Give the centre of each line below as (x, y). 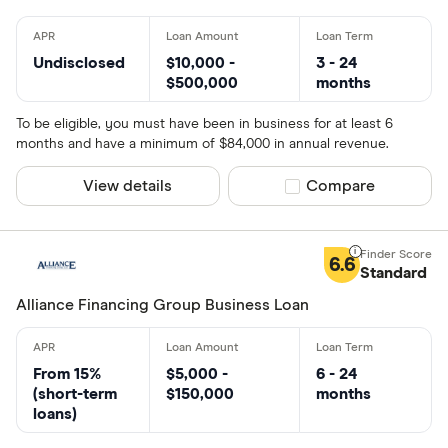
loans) (55, 414)
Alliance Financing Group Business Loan (162, 305)
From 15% (67, 374)
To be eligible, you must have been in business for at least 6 (204, 124)
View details (128, 186)
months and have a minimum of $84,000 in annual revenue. (202, 144)
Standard (393, 273)
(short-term (75, 394)
